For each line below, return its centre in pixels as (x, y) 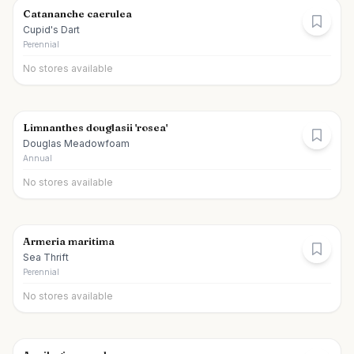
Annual (38, 158)
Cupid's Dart (51, 30)
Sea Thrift (46, 257)
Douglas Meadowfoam (76, 143)
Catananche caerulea (77, 13)
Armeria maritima (69, 241)
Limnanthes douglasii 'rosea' (95, 127)
